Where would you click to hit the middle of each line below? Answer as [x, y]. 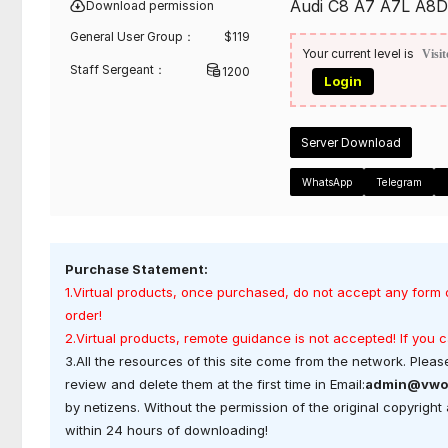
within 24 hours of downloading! [166, 429]
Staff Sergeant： [118, 69]
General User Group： [132, 36]
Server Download [351, 142]
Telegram [399, 181]
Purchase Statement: [136, 268]
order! [83, 314]
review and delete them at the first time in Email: [215, 383]
